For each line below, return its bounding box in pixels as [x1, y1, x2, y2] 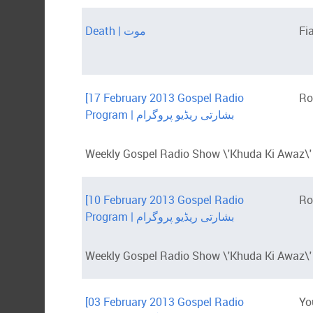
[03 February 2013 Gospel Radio [85, 294, 244, 310]
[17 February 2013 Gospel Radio [85, 90, 244, 106]
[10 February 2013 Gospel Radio [85, 192, 244, 208]
